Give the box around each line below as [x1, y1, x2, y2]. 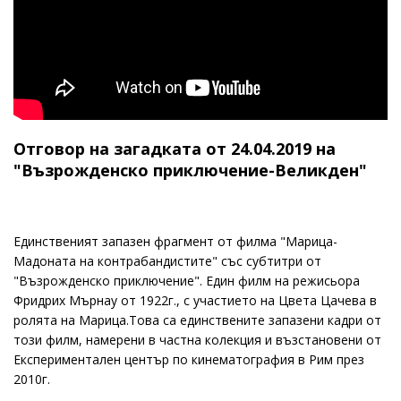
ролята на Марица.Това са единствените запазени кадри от [13, 311, 381, 328]
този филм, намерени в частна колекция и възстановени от [13, 331, 381, 348]
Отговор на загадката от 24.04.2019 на [13, 138, 336, 159]
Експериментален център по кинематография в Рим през [13, 351, 364, 368]
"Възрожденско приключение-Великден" [13, 159, 367, 181]
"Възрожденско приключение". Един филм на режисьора [13, 272, 360, 289]
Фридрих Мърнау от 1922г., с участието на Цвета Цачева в [13, 292, 377, 309]
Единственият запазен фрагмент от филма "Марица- [13, 233, 337, 250]
